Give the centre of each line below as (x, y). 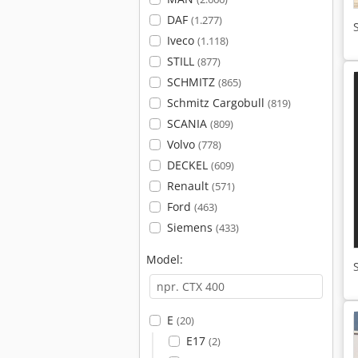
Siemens (191, 227)
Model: (165, 259)
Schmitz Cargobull (217, 103)
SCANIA (188, 123)
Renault (189, 186)
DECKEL (189, 165)
